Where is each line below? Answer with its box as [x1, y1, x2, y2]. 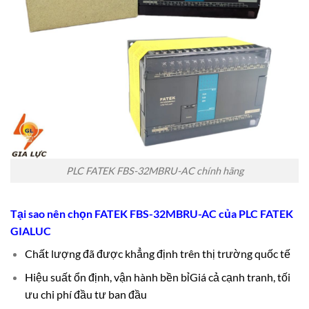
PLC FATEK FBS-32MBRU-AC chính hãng [66, 164, 243, 177]
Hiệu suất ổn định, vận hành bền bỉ [24, 270, 190, 284]
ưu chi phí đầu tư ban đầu [24, 288, 147, 301]
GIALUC [10, 223, 51, 237]
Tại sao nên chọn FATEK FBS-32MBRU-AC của [10, 206, 239, 220]
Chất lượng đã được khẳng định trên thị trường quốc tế [24, 246, 290, 260]
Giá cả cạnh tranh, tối [189, 270, 290, 284]
